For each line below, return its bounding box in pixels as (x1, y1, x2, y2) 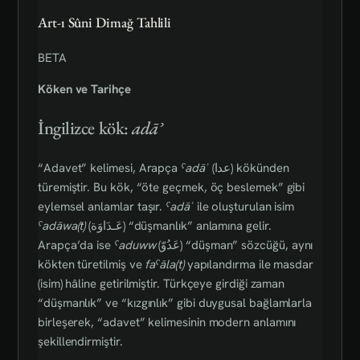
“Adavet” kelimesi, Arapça (38, 160, 182, 177)
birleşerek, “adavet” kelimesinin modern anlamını (38, 314, 297, 331)
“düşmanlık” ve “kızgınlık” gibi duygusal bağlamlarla (38, 295, 313, 312)
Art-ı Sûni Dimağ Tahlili (38, 13, 172, 32)
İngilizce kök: (38, 116, 133, 141)
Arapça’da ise (38, 237, 114, 254)
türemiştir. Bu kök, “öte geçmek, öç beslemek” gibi (38, 179, 305, 196)
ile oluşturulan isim (193, 198, 295, 215)
